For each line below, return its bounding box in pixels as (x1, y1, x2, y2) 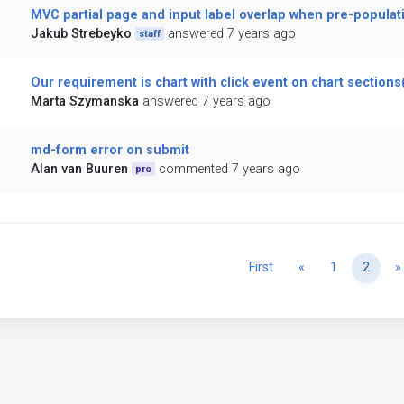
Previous (304, 259, 355, 275)
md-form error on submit (30, 142, 189, 159)
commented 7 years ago (159, 161, 301, 178)
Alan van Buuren (30, 161, 128, 178)
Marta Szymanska (30, 94, 139, 110)
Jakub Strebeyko (30, 26, 132, 42)
